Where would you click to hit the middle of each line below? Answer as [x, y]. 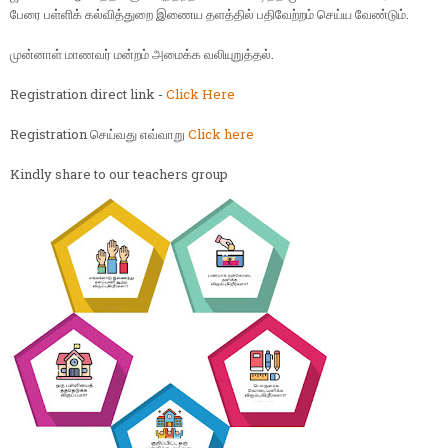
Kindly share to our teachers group [119, 174]
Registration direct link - [88, 94]
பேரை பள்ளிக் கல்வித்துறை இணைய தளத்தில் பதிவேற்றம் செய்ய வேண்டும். [209, 14]
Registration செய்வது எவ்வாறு [99, 134]
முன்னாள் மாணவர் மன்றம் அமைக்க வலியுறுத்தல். [142, 54]
